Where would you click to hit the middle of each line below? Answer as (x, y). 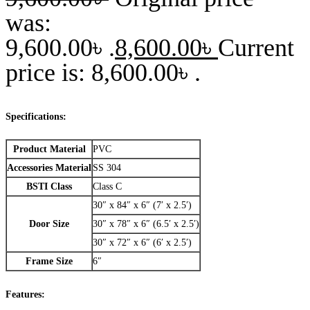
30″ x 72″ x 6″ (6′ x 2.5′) (142, 243)
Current (256, 47)
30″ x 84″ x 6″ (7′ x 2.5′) (142, 206)
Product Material (49, 149)
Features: (25, 294)
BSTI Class (49, 187)
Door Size (49, 224)
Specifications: (36, 116)
